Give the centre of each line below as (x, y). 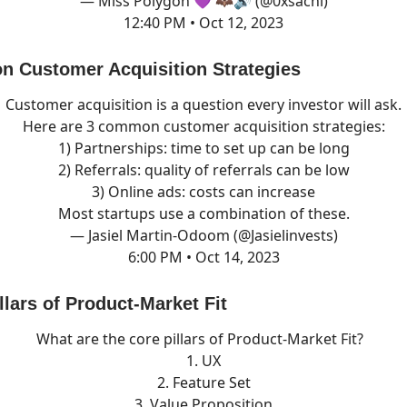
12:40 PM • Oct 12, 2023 (203, 23)
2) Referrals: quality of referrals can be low (203, 170)
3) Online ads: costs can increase (203, 192)
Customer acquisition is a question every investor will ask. (203, 104)
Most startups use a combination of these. (203, 213)
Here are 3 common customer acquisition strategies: (203, 126)
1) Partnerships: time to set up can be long (203, 148)
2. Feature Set (203, 382)
